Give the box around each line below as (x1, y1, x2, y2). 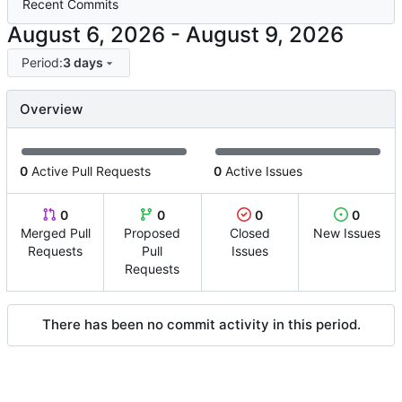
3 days (62, 54, 103, 70)
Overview (20, 100, 83, 118)
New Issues (312, 224, 380, 240)
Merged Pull (20, 224, 91, 240)
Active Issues (222, 162, 302, 179)
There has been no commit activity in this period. (41, 315, 361, 333)
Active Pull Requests (28, 162, 151, 179)
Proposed (124, 224, 181, 240)
